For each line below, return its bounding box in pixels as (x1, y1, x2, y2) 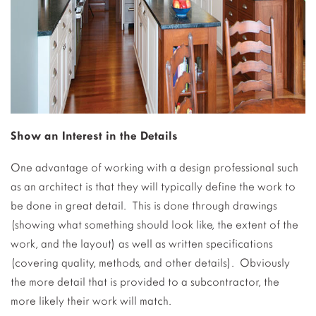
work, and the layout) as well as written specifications (11, 237, 273, 250)
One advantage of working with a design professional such (11, 161, 298, 174)
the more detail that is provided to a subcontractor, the (11, 275, 279, 288)
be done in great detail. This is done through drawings (11, 199, 277, 212)
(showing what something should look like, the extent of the (11, 218, 298, 231)
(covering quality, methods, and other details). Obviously (11, 256, 290, 269)
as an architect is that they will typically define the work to (11, 180, 296, 193)
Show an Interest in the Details (11, 129, 178, 142)
